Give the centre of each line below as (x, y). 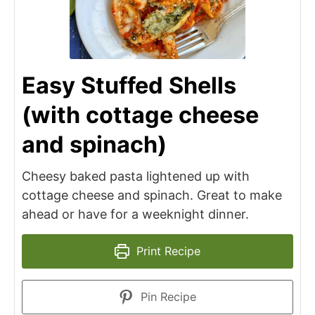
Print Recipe (167, 251)
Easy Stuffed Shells (129, 86)
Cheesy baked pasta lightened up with (136, 176)
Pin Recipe (167, 297)
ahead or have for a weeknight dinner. (135, 214)
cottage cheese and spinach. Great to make (152, 195)
